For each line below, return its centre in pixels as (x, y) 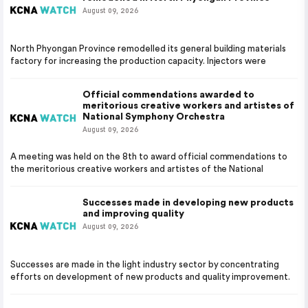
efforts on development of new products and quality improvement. (151, 277)
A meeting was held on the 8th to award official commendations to (149, 156)
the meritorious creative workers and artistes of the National (137, 169)
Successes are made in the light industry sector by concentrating (145, 264)
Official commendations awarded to (168, 95)
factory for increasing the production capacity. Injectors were (139, 61)
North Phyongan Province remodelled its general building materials (148, 48)
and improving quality (133, 214)
